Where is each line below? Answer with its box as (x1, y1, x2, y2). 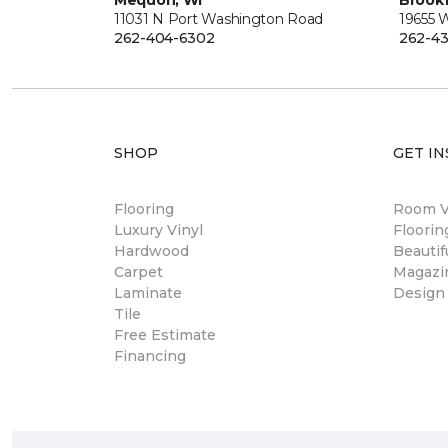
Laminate (114, 284, 182, 302)
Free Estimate (114, 326, 216, 344)
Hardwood (114, 242, 189, 260)
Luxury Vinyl (114, 221, 203, 239)
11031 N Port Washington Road (114, 10, 324, 28)
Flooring (114, 200, 174, 218)
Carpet (114, 263, 163, 281)
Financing (114, 347, 186, 365)
